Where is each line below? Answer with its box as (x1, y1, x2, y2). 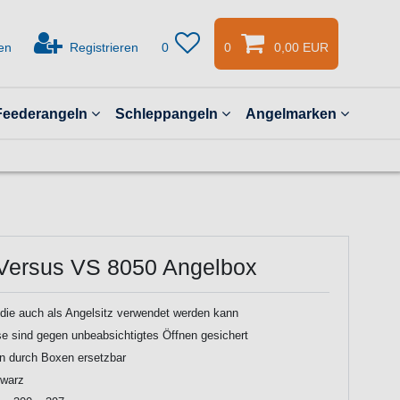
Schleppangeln (114, 105, 218, 122)
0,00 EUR (273, 39, 329, 54)
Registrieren (69, 39, 138, 54)
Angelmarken (245, 105, 337, 122)
